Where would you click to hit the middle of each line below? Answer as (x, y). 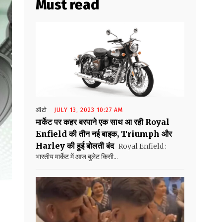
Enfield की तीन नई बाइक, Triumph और (104, 134)
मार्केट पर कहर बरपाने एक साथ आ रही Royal (103, 122)
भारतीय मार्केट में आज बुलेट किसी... (77, 157)
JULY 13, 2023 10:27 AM (88, 110)
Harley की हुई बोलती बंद (75, 146)
